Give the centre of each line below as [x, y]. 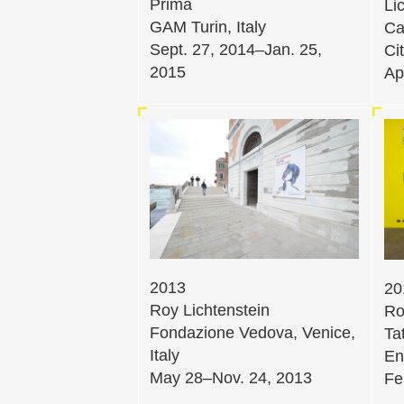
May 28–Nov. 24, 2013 [231, 377]
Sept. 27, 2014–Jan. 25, [236, 50]
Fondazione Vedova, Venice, [252, 332]
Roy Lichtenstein [210, 310]
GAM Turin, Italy [208, 28]
